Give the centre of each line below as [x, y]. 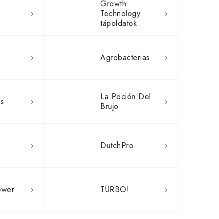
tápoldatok [119, 23]
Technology [120, 13]
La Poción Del [126, 97]
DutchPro [117, 145]
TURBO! [115, 189]
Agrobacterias [125, 57]
